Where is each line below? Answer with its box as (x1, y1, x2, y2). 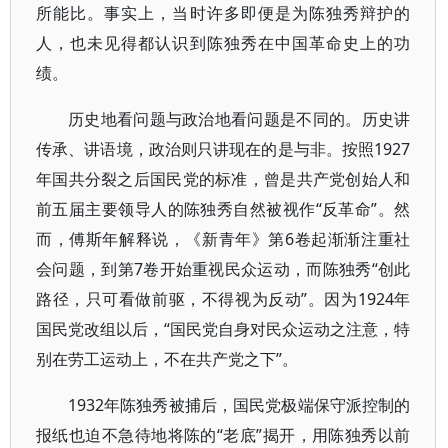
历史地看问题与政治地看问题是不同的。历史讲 (68, 108, 411, 130)
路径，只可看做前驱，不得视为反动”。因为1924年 (36, 288, 411, 310)
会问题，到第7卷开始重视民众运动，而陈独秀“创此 (36, 258, 411, 280)
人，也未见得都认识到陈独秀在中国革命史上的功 (36, 32, 411, 54)
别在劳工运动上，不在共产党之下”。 (36, 348, 298, 370)
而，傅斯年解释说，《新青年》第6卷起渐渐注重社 (36, 228, 411, 250)
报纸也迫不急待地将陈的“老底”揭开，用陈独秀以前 (36, 424, 411, 446)
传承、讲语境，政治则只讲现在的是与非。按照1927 (36, 138, 411, 160)
